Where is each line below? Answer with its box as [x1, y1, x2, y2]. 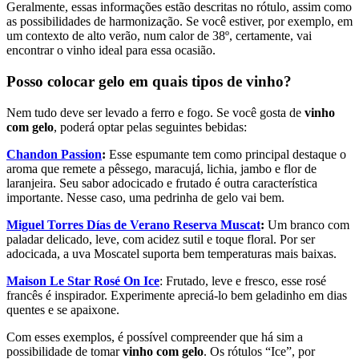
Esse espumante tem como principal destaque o [106, 147, 346, 161]
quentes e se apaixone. [6, 302, 119, 317]
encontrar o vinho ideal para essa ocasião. [6, 43, 219, 58]
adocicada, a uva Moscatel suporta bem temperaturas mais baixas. [6, 246, 337, 260]
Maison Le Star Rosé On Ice [6, 273, 159, 288]
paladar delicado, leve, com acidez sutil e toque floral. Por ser [6, 232, 315, 246]
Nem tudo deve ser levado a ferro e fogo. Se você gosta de [6, 105, 305, 119]
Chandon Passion [6, 147, 102, 161]
